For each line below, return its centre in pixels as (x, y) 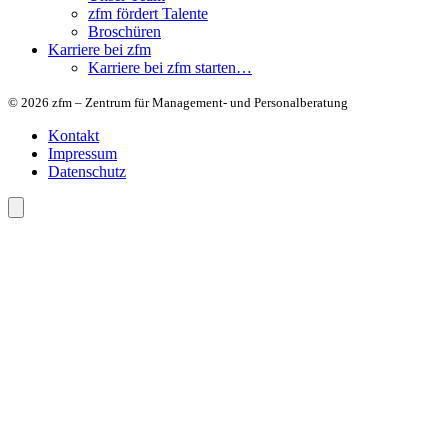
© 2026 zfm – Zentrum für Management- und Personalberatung (178, 103)
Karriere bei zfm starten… (170, 68)
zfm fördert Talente (148, 14)
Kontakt (73, 136)
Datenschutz (87, 172)
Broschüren (124, 32)
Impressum (82, 154)
